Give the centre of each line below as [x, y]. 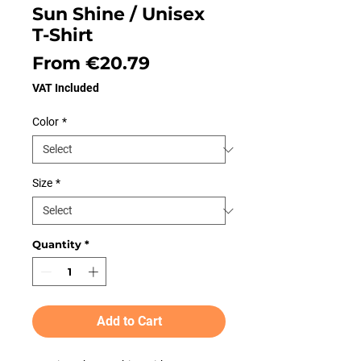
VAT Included [66, 88]
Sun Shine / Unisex [118, 14]
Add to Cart [129, 321]
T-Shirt [63, 35]
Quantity [57, 244]
